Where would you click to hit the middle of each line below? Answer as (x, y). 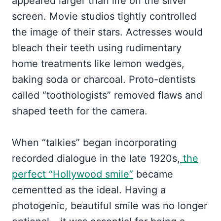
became (153, 174)
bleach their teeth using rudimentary (97, 48)
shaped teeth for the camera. (80, 111)
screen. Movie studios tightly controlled (104, 16)
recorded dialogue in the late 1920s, (96, 158)
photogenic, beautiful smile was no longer (110, 206)
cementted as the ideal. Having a (89, 190)
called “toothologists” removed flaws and (107, 95)
